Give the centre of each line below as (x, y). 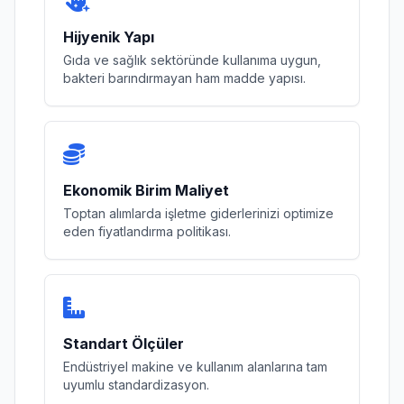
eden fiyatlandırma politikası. (147, 231)
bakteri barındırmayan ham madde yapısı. (184, 78)
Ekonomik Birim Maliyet (146, 190)
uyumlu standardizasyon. (136, 385)
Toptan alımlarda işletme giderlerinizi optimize (198, 213)
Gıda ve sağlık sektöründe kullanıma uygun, (192, 60)
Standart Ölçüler (124, 344)
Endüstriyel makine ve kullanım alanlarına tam (195, 367)
